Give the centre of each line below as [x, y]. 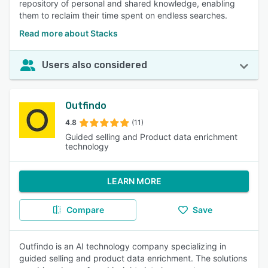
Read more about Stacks [68, 33]
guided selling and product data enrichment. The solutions [133, 258]
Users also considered [95, 65]
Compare [85, 210]
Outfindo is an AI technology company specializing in [123, 246]
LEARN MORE [134, 181]
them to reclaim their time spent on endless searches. [123, 15]
